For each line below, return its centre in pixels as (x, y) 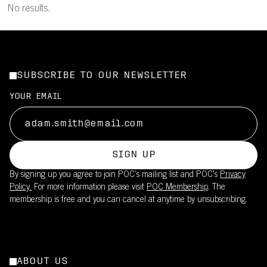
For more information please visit (89, 188)
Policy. (21, 188)
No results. (29, 9)
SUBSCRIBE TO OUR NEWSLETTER (102, 76)
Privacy (233, 175)
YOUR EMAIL (36, 97)
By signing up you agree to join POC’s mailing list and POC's (115, 175)
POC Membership (177, 188)
